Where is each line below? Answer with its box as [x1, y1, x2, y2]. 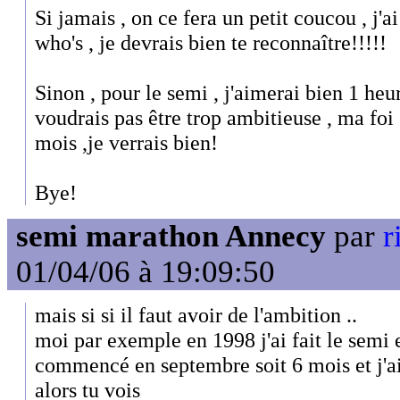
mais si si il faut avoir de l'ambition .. [35, 303, 357, 328]
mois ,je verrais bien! [35, 130, 218, 155]
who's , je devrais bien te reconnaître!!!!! [35, 30, 387, 55]
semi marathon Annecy [16, 218, 326, 254]
